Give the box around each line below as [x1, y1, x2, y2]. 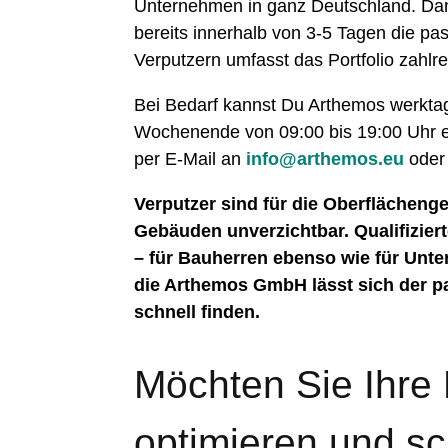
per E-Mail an [134, 149, 247, 170]
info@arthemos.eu [246, 149, 405, 170]
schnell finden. [134, 302, 261, 323]
